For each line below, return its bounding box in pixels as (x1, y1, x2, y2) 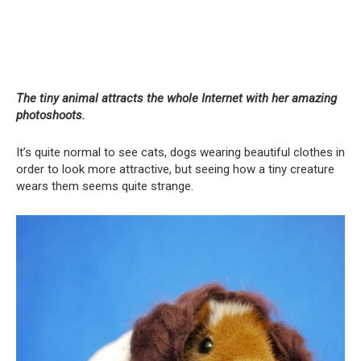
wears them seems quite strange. (16, 178, 193, 193)
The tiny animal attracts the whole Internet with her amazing (16, 90, 337, 106)
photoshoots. (16, 107, 85, 122)
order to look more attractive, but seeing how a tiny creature (16, 161, 334, 176)
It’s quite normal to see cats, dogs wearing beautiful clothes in (16, 144, 345, 160)
